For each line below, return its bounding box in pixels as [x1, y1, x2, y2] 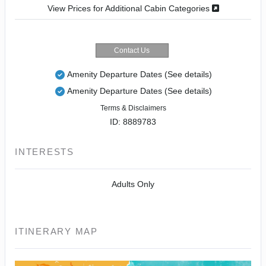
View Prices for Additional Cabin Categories [47, 3, 212, 13]
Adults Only [112, 179, 154, 189]
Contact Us [114, 46, 150, 55]
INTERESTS [15, 146, 74, 157]
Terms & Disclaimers [100, 103, 166, 112]
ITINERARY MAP [15, 226, 98, 236]
